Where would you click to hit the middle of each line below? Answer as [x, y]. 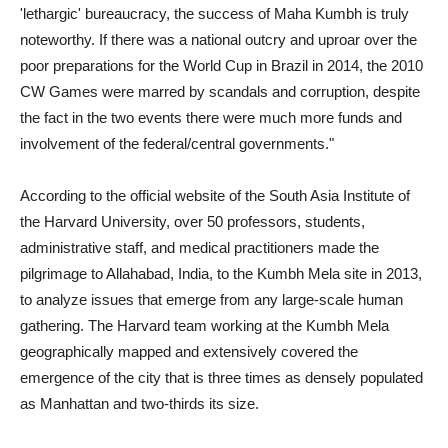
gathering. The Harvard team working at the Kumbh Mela [204, 325]
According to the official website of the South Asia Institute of [215, 195]
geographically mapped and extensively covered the [189, 351]
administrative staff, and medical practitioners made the [199, 247]
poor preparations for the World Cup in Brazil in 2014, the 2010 [221, 65]
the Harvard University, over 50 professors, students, [192, 221]
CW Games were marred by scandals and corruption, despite [220, 91]
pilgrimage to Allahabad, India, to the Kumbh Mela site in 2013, [221, 273]
